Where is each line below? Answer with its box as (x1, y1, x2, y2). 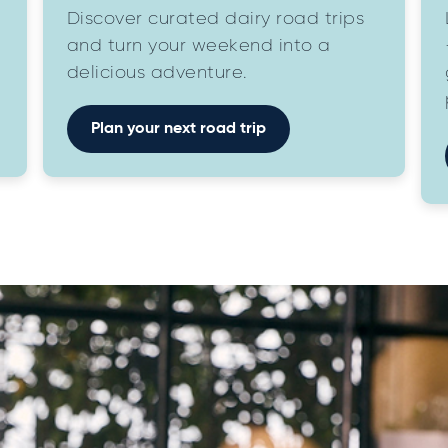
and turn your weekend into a (66, 36, 331, 55)
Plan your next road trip (90, 120, 266, 137)
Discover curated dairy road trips (66, 9, 365, 28)
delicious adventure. (66, 63, 248, 82)
